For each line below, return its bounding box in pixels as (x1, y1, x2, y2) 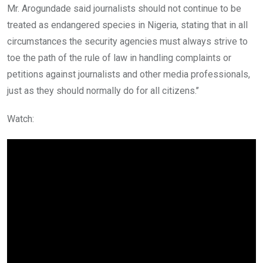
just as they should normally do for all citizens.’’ (7, 85, 199, 96)
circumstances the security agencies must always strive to (7, 35, 248, 47)
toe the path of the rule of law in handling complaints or (7, 52, 231, 63)
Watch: (7, 113, 34, 124)
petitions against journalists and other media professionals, (7, 68, 250, 80)
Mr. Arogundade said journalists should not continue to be (7, 2, 241, 14)
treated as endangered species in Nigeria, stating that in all (7, 19, 248, 31)
